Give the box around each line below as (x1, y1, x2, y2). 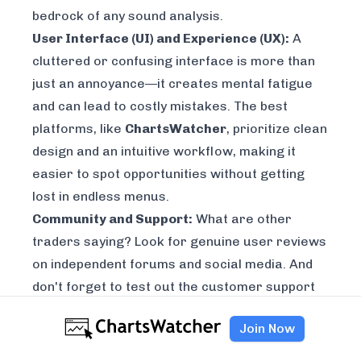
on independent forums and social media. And (32, 256, 313, 272)
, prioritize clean (226, 121, 327, 137)
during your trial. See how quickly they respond (32, 301, 324, 317)
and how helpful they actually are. (32, 324, 240, 340)
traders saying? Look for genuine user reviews (32, 234, 326, 250)
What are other (193, 211, 292, 227)
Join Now (239, 321, 296, 336)
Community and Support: (32, 211, 193, 227)
